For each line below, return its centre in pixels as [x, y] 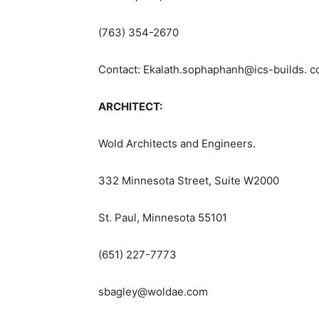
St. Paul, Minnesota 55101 [163, 218]
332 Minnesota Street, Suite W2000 [189, 181]
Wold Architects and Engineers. [177, 144]
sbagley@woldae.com [153, 292]
